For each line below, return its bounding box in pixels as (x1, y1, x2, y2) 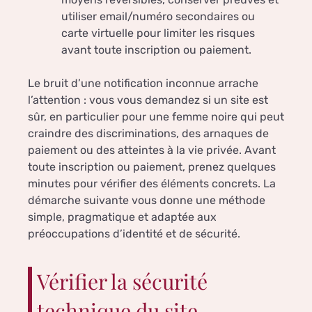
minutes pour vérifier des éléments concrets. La (28, 177, 276, 191)
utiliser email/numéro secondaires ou (61, 10, 255, 24)
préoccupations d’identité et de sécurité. (28, 227, 240, 241)
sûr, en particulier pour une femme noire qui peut (28, 110, 284, 124)
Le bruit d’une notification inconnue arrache (28, 77, 258, 91)
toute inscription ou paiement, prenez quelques (28, 160, 276, 174)
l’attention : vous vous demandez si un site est (28, 93, 268, 107)
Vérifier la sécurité (37, 267, 208, 296)
